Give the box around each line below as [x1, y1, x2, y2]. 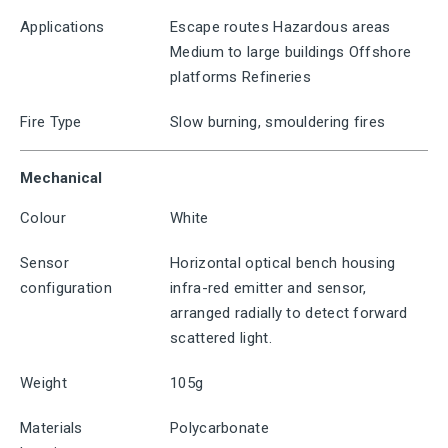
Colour [20, 209, 66, 227]
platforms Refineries [170, 68, 312, 86]
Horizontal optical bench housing [170, 254, 396, 272]
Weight [20, 374, 67, 392]
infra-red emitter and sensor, [170, 279, 367, 297]
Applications [20, 18, 105, 36]
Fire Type [20, 113, 82, 131]
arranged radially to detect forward [170, 304, 408, 322]
